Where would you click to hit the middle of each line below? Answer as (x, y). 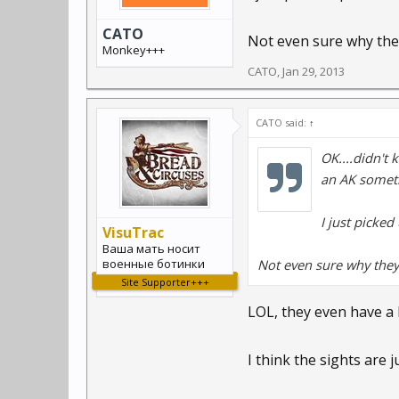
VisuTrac (133, 232)
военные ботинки (154, 264)
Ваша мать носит (151, 248)
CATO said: (282, 122)
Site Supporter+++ (165, 282)
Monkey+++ (134, 50)
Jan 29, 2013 (313, 71)
